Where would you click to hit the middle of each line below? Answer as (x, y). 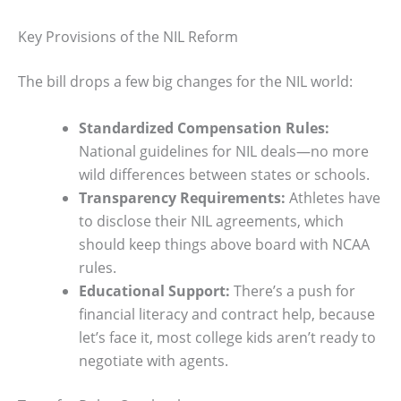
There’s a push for (293, 290)
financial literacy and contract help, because (227, 314)
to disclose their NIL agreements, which (211, 221)
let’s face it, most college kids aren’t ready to (227, 337)
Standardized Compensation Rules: (204, 128)
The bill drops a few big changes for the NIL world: (185, 81)
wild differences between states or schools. (224, 174)
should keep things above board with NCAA (224, 244)
